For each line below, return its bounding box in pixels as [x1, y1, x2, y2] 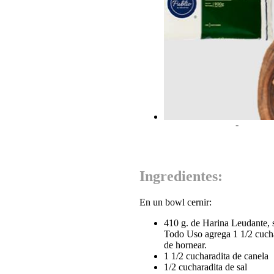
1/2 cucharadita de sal [164, 261, 247, 272]
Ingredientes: [139, 168, 223, 184]
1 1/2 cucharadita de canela [164, 250, 268, 261]
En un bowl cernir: [139, 196, 212, 207]
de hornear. [164, 239, 207, 250]
